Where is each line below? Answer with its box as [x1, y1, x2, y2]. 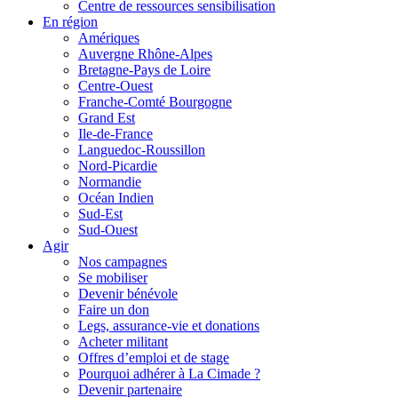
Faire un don [78, 302, 149, 317]
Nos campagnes [78, 254, 167, 269]
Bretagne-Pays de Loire [78, 62, 211, 77]
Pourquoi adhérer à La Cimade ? [78, 366, 260, 381]
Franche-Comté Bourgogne [78, 94, 232, 109]
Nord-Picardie [78, 158, 157, 173]
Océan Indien [78, 190, 154, 205]
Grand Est [78, 110, 135, 125]
